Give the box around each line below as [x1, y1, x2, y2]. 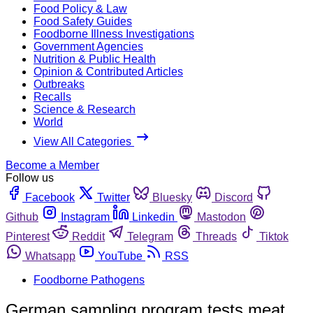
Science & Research [34, 103, 136, 115]
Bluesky [152, 191, 192, 203]
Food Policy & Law [34, 2, 127, 15]
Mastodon [197, 210, 246, 223]
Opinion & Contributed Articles [34, 65, 183, 78]
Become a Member [6, 159, 99, 171]
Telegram [127, 230, 173, 242]
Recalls [34, 90, 71, 103]
